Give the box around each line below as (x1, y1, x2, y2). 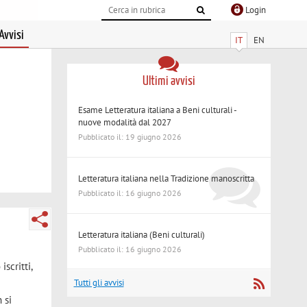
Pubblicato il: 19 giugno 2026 (78, 132, 182, 143)
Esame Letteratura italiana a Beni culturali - (78, 103, 237, 116)
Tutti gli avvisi (73, 276, 124, 288)
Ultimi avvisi (142, 74, 195, 88)
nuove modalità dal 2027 (78, 116, 172, 128)
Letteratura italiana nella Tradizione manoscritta (78, 172, 255, 184)
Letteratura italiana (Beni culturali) (78, 228, 206, 241)
